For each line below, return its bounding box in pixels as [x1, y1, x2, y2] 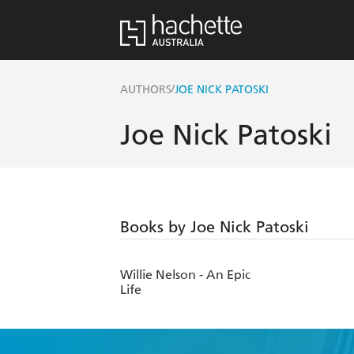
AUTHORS [120, 83, 171, 97]
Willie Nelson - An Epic [120, 267, 250, 283]
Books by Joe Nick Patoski [120, 217, 309, 237]
